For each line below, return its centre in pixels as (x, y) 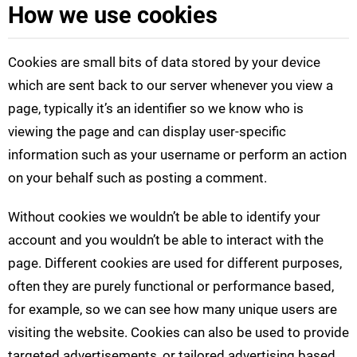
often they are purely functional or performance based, (171, 286)
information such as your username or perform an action (177, 155)
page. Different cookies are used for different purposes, (175, 263)
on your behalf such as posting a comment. (137, 178)
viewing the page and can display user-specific (147, 132)
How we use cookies (113, 16)
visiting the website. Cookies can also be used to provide (178, 333)
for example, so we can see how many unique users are (173, 310)
